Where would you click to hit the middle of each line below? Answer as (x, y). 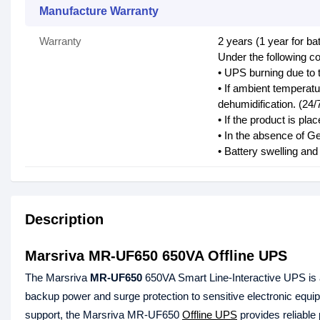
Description (64, 220)
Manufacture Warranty (99, 11)
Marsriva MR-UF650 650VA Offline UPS (156, 256)
